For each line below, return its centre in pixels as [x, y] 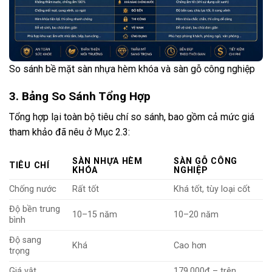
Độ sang [25, 240]
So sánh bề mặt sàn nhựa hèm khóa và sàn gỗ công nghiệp [132, 69]
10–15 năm [95, 215]
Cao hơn [190, 246]
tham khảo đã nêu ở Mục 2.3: [70, 132]
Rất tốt [86, 189]
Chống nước [33, 189]
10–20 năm [196, 215]
